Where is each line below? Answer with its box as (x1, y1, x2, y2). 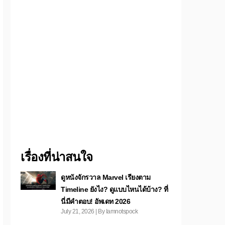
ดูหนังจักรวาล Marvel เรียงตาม (61, 173, 151, 181)
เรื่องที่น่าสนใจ (21, 150, 93, 164)
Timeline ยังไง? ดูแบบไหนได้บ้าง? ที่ (61, 185, 168, 193)
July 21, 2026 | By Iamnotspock (61, 208, 138, 215)
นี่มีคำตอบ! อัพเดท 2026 (61, 197, 130, 205)
